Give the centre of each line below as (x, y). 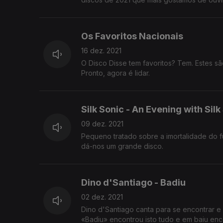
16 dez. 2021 (101, 51)
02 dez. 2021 (102, 197)
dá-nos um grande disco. (135, 146)
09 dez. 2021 (102, 124)
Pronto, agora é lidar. (115, 73)
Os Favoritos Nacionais (132, 36)
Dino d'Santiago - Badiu (133, 183)
